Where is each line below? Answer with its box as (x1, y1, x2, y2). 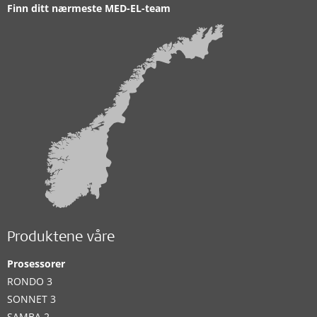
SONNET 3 (7, 292, 56, 306)
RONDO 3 (7, 275, 52, 288)
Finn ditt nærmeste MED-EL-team (7, 1, 171, 15)
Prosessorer (7, 257, 65, 270)
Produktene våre (7, 231, 115, 246)
